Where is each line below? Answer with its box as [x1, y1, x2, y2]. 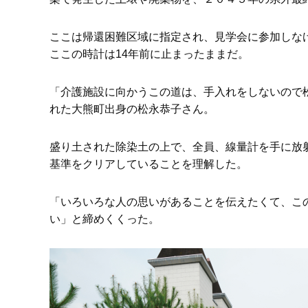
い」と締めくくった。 [49, 213, 159, 225]
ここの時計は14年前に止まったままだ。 [49, 48, 249, 60]
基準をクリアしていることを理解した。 [49, 158, 247, 170]
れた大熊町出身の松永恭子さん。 [49, 103, 214, 115]
